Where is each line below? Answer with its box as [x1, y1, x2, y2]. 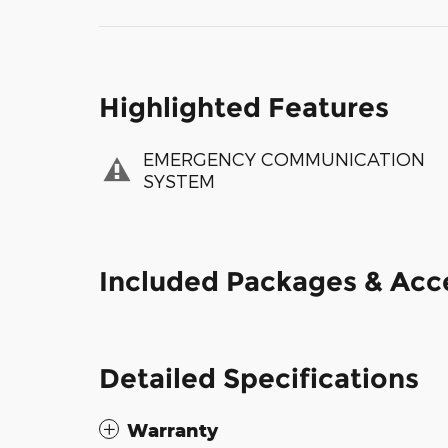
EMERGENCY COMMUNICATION [143, 148, 425, 170]
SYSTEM [143, 170, 215, 192]
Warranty [127, 418, 218, 441]
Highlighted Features [99, 90, 389, 124]
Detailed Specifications [99, 361, 419, 395]
